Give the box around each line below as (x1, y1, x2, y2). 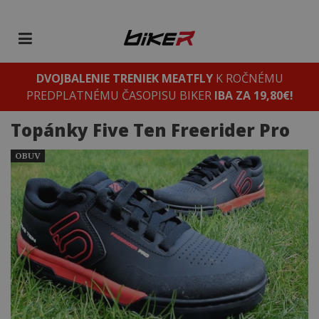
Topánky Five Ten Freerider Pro (11, 118, 290, 142)
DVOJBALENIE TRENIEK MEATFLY (36, 70, 213, 86)
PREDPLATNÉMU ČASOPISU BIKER (26, 88, 214, 103)
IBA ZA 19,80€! (214, 88, 293, 103)
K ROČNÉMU (212, 70, 283, 86)
